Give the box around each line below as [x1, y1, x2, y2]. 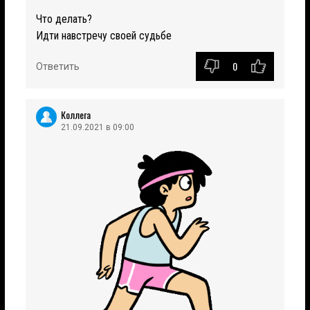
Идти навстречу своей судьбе [36, 28, 172, 42]
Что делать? [36, 12, 92, 26]
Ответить [36, 60, 80, 72]
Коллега [61, 107, 91, 122]
